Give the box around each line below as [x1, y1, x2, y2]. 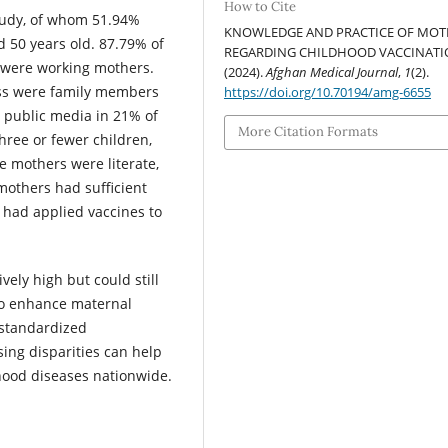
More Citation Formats [238, 123, 379, 141]
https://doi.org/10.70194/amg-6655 [224, 83, 432, 102]
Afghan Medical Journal [266, 63, 399, 82]
